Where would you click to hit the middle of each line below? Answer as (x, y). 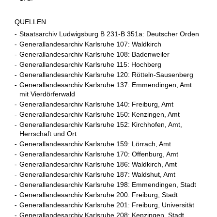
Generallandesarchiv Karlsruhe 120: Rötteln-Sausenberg (106, 75)
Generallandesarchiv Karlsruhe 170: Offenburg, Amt (99, 154)
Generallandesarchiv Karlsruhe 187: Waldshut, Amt (97, 174)
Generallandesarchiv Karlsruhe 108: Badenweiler (94, 54)
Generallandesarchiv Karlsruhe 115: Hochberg (90, 64)
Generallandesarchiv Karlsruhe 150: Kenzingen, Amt (100, 114)
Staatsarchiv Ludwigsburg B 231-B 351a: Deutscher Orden (109, 34)
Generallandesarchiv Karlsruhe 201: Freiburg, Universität (107, 205)
